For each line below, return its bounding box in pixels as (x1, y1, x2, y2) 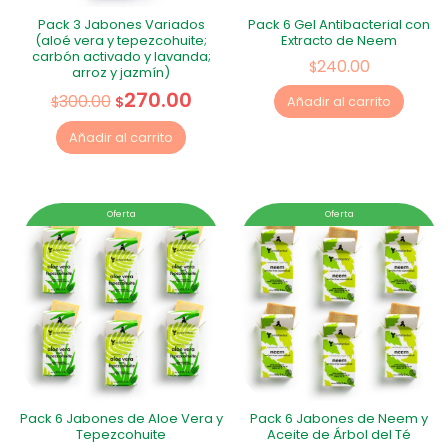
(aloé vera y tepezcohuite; (35, 31, 208, 51)
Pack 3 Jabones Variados (37, 15, 205, 35)
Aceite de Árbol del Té (267, 424, 412, 444)
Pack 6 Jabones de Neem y (250, 408, 429, 428)
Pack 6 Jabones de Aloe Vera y (19, 408, 223, 428)
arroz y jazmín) (72, 63, 171, 83)
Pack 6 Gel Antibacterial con (248, 15, 431, 35)
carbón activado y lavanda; (31, 47, 211, 67)
